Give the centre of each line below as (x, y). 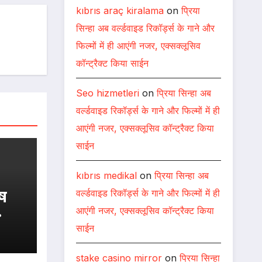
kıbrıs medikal (106, 175)
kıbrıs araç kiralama (120, 11)
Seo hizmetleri (107, 93)
